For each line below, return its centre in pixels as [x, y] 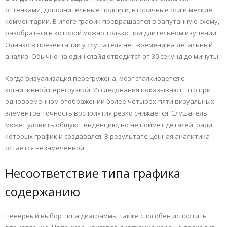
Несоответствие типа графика [93, 173]
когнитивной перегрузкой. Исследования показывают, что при [108, 89]
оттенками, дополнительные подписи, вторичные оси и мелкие [109, 9]
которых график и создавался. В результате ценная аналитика [107, 136]
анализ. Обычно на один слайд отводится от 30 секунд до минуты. [112, 56]
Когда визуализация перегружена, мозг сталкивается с [94, 78]
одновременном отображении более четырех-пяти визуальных [110, 101]
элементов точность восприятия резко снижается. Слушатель [106, 113]
